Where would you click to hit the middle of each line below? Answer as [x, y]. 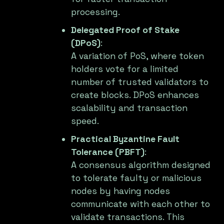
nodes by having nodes [121, 191]
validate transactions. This [128, 217]
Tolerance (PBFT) [108, 152]
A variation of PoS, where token [138, 56]
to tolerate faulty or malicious [136, 178]
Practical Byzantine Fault [125, 139]
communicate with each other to [141, 204]
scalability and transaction [129, 108]
